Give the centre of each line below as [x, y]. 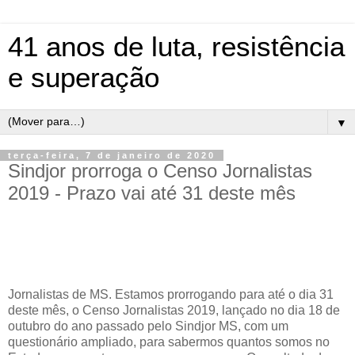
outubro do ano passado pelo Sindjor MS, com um [148, 326]
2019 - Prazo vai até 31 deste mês [152, 193]
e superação [84, 78]
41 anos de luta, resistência [176, 47]
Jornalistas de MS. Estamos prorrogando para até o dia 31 [171, 294]
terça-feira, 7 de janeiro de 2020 [112, 155]
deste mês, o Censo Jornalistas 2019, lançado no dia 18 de [174, 310]
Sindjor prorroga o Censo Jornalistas [160, 171]
